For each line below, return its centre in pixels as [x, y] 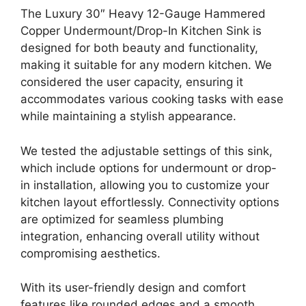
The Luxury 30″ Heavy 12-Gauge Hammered [143, 14]
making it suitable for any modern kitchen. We [146, 65]
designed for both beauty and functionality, [139, 48]
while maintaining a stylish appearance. [128, 116]
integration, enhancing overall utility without [140, 236]
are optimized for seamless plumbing [122, 219]
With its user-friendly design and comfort [133, 288]
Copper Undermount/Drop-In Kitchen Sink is [141, 31]
